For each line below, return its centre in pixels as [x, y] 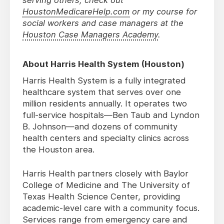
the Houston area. [58, 150]
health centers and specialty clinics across [106, 138]
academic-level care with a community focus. [111, 208]
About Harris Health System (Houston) [103, 64]
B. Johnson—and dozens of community [100, 127]
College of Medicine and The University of [106, 185]
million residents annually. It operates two [105, 104]
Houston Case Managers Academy [90, 35]
